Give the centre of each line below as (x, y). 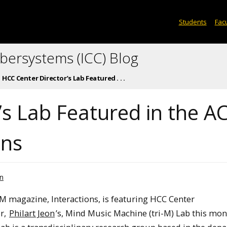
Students (193, 22)
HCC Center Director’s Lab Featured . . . (64, 78)
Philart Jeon (32, 213)
